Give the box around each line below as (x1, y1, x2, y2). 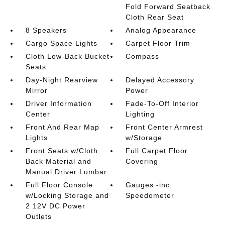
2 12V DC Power (25, 201, 85, 210)
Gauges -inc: (126, 180, 173, 189)
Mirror (25, 86, 48, 94)
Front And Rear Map (25, 123, 99, 131)
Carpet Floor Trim (126, 39, 191, 47)
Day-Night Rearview (25, 75, 98, 84)
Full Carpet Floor (126, 146, 188, 155)
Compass (126, 52, 160, 60)
